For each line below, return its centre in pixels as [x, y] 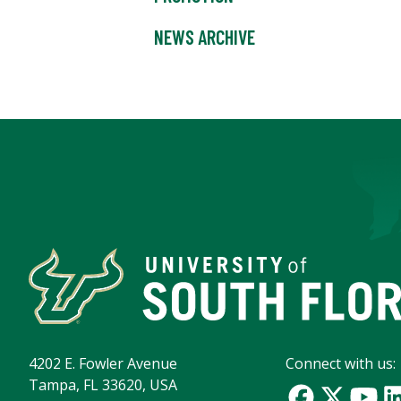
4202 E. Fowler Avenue [103, 364]
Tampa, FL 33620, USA [103, 385]
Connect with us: [341, 364]
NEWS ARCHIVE [205, 37]
